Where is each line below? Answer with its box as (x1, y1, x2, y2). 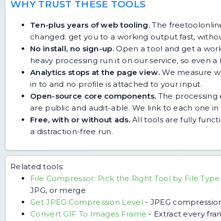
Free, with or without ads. (30, 114, 130, 124)
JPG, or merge (30, 185, 86, 195)
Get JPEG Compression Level (30, 197, 143, 207)
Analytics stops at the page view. (30, 67, 160, 77)
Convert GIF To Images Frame (30, 209, 147, 219)
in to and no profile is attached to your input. (30, 79, 203, 89)
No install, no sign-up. (30, 43, 114, 53)
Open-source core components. (30, 91, 156, 101)
